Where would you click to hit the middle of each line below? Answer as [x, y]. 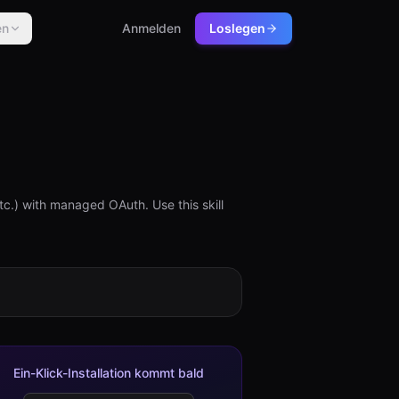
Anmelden [151, 28]
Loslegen [237, 28]
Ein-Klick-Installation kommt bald [109, 373]
